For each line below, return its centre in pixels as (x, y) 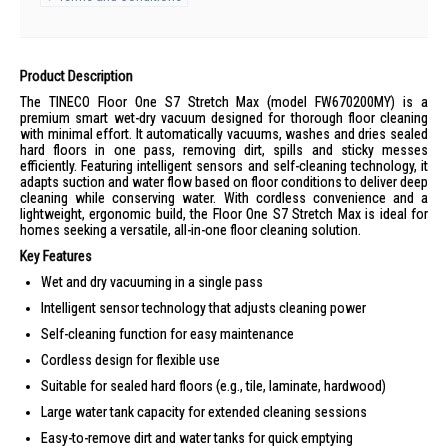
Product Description (76, 76)
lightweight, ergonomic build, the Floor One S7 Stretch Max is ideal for (224, 214)
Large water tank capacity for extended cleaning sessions (204, 412)
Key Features (56, 256)
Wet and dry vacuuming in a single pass (152, 282)
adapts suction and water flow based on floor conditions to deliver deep (224, 182)
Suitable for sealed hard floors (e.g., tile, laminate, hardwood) (213, 386)
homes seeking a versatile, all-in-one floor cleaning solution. (190, 230)
